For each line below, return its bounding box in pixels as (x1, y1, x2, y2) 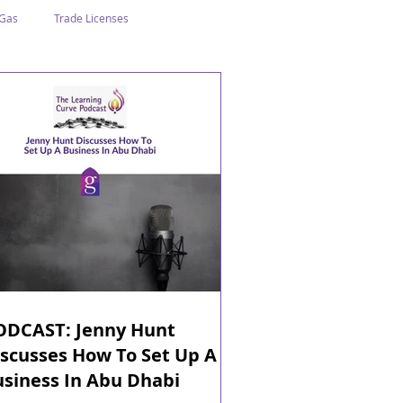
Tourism (17, 154, 58, 169)
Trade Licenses (54, 10, 129, 25)
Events (94, 154, 127, 169)
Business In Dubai (94, 82, 183, 97)
